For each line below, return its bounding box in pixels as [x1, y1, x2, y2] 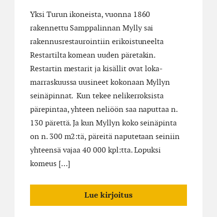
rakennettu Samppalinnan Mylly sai [30, 23, 154, 33]
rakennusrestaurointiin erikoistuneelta [30, 36, 164, 47]
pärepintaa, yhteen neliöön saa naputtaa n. [30, 104, 177, 115]
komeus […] [30, 158, 70, 169]
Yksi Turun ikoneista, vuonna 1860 [30, 9, 151, 20]
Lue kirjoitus [84, 191, 133, 200]
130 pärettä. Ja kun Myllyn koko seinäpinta [30, 118, 177, 128]
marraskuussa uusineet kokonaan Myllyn [30, 77, 170, 88]
